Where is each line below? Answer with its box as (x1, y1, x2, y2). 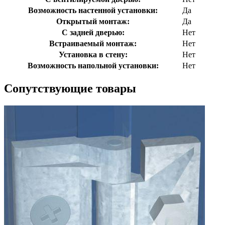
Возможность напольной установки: (27, 61, 159, 70)
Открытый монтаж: (56, 17, 130, 26)
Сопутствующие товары (4, 81, 136, 95)
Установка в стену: (58, 50, 128, 59)
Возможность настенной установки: (28, 6, 158, 15)
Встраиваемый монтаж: (49, 39, 137, 48)
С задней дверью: (61, 28, 125, 37)
